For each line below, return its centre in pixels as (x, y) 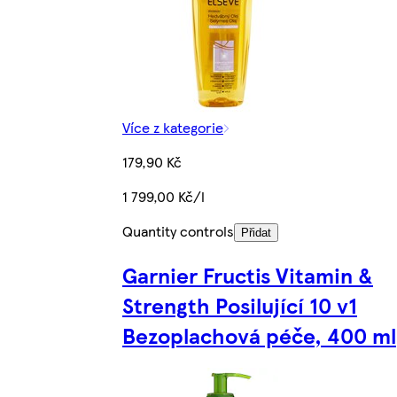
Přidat (256, 232)
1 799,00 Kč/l (163, 196)
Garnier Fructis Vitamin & (248, 274)
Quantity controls (178, 230)
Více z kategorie (173, 127)
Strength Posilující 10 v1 (240, 304)
